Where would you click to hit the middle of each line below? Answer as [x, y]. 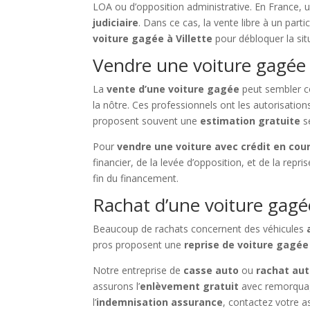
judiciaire [116, 23]
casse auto [211, 271]
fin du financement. [136, 179]
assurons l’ [117, 286]
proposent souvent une [147, 121]
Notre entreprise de [138, 271]
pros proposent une [139, 245]
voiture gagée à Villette [153, 39]
